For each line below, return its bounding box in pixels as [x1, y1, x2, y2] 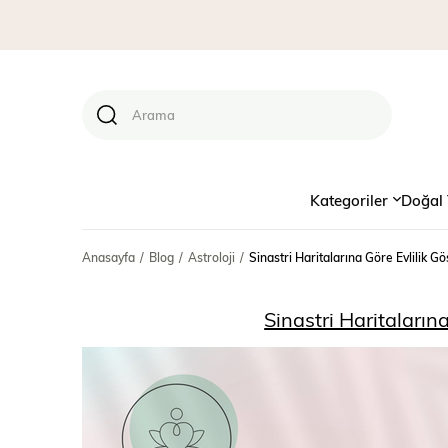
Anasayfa [82, 249, 135, 265]
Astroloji [188, 249, 235, 265]
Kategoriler [309, 189, 388, 210]
